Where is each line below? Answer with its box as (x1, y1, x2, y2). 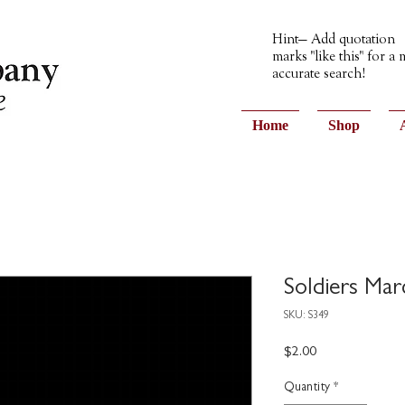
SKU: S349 (284, 311, 329, 322)
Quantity (284, 381, 330, 394)
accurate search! (272, 67, 365, 81)
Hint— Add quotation (272, 33, 395, 47)
